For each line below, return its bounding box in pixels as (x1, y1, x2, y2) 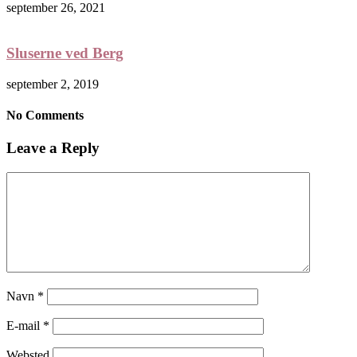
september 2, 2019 (6, 76, 99, 91)
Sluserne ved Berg (6, 44, 124, 61)
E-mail (6, 318, 43, 332)
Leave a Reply (6, 139, 100, 157)
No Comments (6, 108, 84, 122)
